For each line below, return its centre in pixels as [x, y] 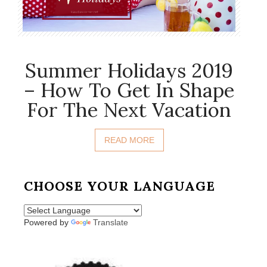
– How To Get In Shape [129, 90]
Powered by [47, 223]
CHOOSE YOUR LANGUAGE [119, 186]
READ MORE [129, 140]
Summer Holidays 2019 [129, 71]
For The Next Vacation [129, 110]
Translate [111, 223]
